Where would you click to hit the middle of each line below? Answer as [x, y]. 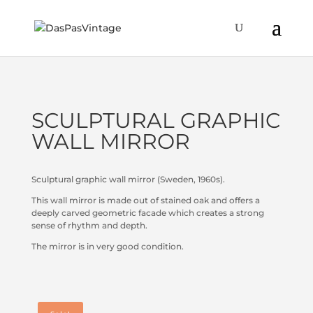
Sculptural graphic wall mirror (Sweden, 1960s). [128, 179]
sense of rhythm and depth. [89, 225]
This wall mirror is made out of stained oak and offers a [145, 200]
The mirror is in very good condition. [107, 246]
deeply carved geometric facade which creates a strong [147, 213]
